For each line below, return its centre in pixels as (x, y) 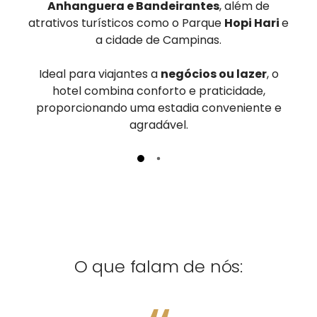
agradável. (158, 125)
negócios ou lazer (213, 74)
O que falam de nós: (158, 266)
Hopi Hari (253, 23)
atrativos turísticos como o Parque (126, 23)
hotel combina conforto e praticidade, (158, 91)
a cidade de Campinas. (158, 40)
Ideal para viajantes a (99, 74)
